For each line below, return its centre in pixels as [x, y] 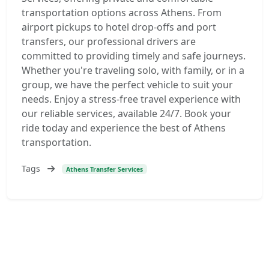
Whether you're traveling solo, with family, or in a [133, 70]
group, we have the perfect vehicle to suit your [127, 85]
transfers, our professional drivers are [109, 41]
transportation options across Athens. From [122, 13]
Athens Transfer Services [104, 169]
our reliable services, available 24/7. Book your [126, 113]
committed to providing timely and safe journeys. [134, 56]
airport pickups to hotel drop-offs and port [119, 27]
